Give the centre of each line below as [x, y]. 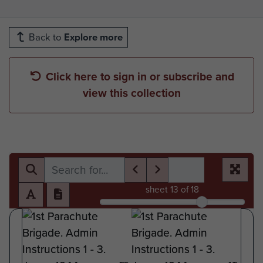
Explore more [93, 37]
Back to [45, 37]
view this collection [131, 93]
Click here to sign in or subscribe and [140, 76]
